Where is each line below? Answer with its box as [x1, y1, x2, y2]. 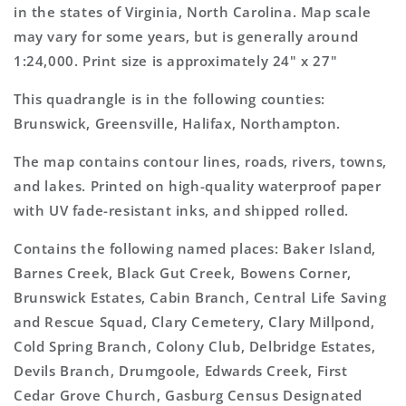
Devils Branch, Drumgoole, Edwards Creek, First [14, 362, 348, 380]
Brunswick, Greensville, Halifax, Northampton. [14, 114, 342, 132]
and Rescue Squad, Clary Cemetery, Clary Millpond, [14, 313, 375, 331]
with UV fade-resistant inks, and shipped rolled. [14, 201, 349, 219]
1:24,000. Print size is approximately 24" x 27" [14, 52, 338, 70]
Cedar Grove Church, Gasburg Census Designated [14, 386, 363, 404]
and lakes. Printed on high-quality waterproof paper [14, 177, 382, 195]
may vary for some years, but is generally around [14, 27, 359, 45]
